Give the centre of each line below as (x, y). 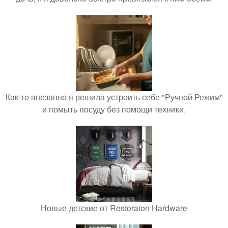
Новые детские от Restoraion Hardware (114, 208)
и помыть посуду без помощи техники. (114, 109)
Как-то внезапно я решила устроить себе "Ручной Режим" (114, 97)
